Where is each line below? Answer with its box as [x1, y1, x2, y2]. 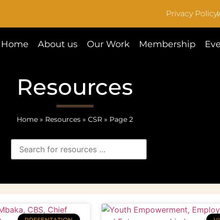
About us [38, 39, 78, 50]
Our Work [87, 39, 130, 50]
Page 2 [109, 115, 133, 123]
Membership [139, 39, 196, 50]
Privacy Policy [165, 9, 218, 18]
